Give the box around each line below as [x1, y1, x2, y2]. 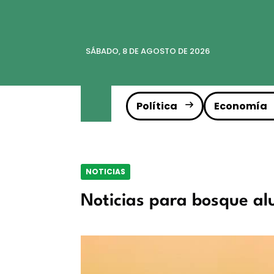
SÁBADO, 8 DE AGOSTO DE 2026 [86, 45, 210, 57]
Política [136, 99, 177, 113]
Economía [214, 99, 267, 113]
